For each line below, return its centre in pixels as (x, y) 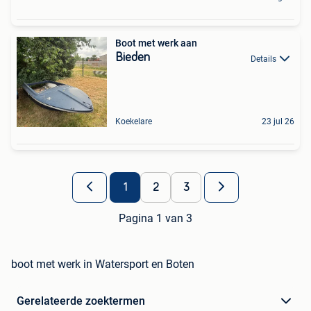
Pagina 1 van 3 (155, 219)
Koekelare (134, 122)
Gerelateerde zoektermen (81, 301)
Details (263, 59)
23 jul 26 (278, 122)
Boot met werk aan (156, 43)
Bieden (133, 58)
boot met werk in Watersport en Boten (103, 264)
